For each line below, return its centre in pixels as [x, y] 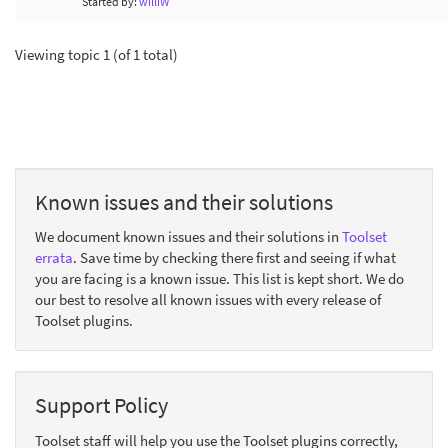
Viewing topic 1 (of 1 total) [96, 54]
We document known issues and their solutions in [188, 236]
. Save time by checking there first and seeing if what [234, 257]
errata [54, 257]
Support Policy [101, 405]
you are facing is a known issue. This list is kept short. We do [219, 278]
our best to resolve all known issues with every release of [208, 299]
